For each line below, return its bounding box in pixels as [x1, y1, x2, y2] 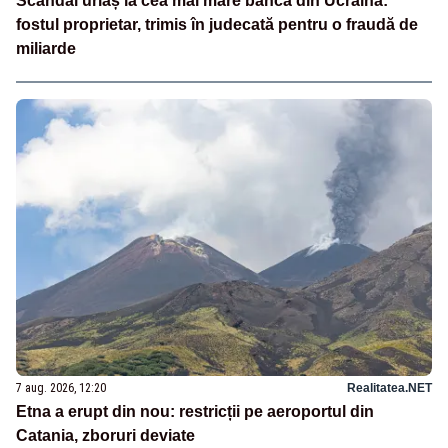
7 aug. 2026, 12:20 [16, 380, 106, 395]
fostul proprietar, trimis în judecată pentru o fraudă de [16, 16, 418, 34]
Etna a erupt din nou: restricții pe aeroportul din [16, 402, 374, 420]
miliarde [16, 40, 76, 58]
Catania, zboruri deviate [16, 426, 195, 444]
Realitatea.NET [347, 380, 432, 395]
